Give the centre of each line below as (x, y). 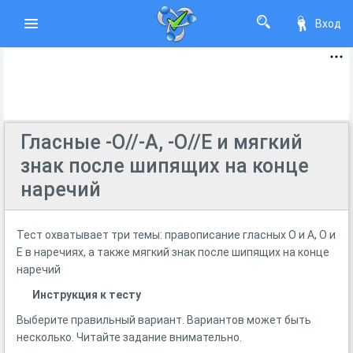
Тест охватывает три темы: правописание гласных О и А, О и (176, 235)
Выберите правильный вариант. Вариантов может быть (164, 320)
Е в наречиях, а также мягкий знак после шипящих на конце (173, 252)
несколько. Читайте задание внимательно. (129, 337)
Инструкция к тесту (87, 295)
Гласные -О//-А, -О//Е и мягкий (162, 142)
